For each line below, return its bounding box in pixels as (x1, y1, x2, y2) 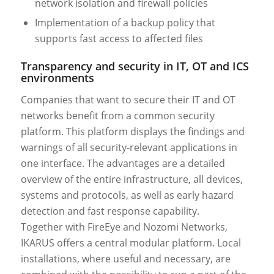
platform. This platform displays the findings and (20, 125, 245, 139)
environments (20, 70, 94, 85)
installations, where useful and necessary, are (20, 252, 231, 266)
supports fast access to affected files (34, 31, 203, 45)
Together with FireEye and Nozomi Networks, (20, 220, 228, 234)
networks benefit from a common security (20, 109, 215, 123)
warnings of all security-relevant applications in (20, 141, 237, 155)
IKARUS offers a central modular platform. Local (20, 236, 241, 250)
